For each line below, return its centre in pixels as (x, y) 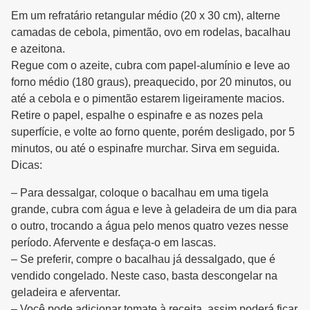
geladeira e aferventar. (66, 293)
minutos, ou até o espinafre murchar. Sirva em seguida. (145, 149)
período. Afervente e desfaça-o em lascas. (113, 243)
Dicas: (27, 165)
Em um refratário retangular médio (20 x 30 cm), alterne (146, 16)
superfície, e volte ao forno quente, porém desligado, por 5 (153, 132)
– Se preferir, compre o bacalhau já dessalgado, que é (143, 259)
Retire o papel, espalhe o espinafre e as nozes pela (137, 116)
